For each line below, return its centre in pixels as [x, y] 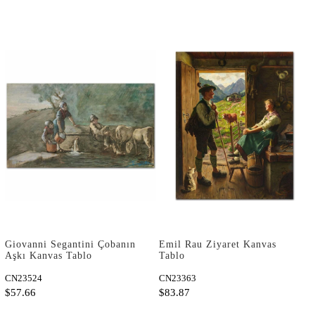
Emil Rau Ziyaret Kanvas [218, 244]
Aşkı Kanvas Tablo [49, 255]
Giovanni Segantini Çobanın [70, 244]
